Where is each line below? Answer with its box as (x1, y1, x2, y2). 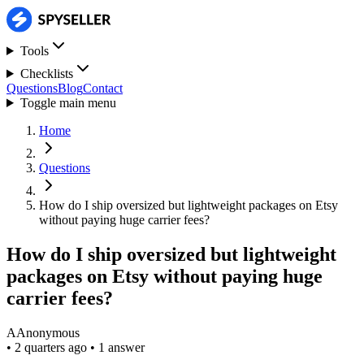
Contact (83, 81, 123, 95)
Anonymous (16, 325, 80, 340)
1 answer (98, 340, 145, 354)
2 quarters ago (15, 340, 90, 354)
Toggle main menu (19, 96, 116, 110)
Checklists (19, 67, 73, 80)
